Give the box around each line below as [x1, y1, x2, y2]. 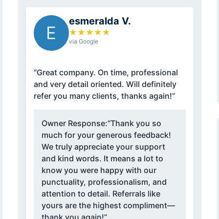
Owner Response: [41, 118, 108, 129]
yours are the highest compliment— [41, 200, 175, 211]
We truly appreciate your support [41, 142, 165, 152]
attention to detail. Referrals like [41, 189, 160, 199]
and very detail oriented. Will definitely [33, 79, 176, 89]
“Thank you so [107, 118, 161, 129]
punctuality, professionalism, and [41, 177, 167, 187]
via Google [68, 38, 98, 45]
